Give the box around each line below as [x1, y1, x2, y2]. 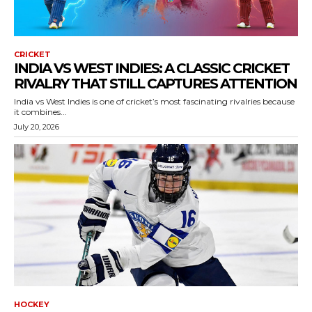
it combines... [14, 107, 67, 117]
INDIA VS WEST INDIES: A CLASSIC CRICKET [14, 60, 289, 77]
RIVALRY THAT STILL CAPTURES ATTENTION [14, 75, 297, 92]
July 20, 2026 [14, 122, 59, 132]
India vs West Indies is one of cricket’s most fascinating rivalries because [14, 96, 295, 107]
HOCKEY [14, 299, 49, 309]
